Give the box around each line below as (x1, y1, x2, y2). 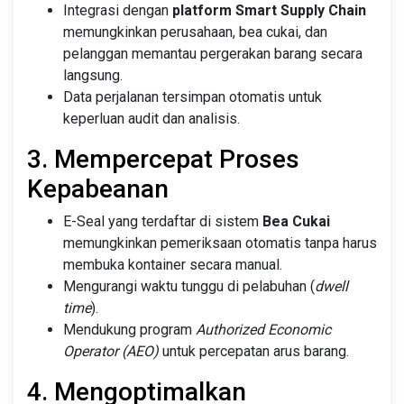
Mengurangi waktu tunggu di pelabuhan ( (63, 277, 315, 295)
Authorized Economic (196, 320, 331, 338)
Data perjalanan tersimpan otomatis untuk (63, 87, 322, 106)
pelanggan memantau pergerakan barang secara (63, 44, 363, 62)
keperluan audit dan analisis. (63, 109, 240, 127)
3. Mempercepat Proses (27, 143, 299, 174)
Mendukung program (63, 320, 196, 338)
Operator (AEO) (63, 342, 159, 360)
